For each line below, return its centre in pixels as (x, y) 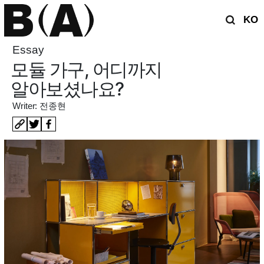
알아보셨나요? (67, 88)
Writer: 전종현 (39, 106)
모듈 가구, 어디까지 (86, 69)
